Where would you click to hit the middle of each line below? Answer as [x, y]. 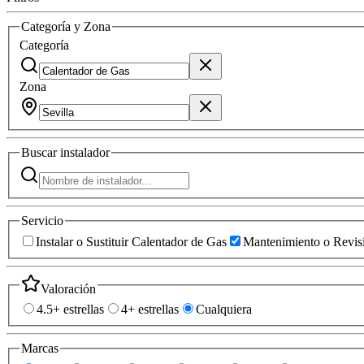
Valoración [68, 288]
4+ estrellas [150, 310]
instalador [85, 153]
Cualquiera [224, 310]
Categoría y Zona [66, 26]
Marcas [40, 349]
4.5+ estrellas [70, 310]
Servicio [42, 220]
